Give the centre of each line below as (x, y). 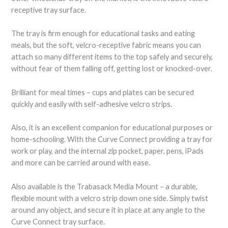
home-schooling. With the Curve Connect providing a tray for (112, 139)
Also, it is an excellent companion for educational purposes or (112, 128)
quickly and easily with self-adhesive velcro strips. (92, 104)
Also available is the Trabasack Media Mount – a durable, (105, 186)
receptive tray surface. (49, 10)
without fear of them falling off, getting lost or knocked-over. (112, 69)
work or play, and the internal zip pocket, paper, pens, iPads (108, 151)
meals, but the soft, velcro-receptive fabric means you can (106, 45)
